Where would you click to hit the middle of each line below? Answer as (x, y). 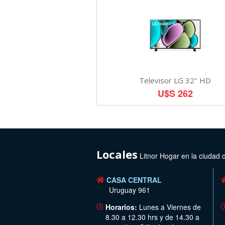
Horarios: (121, 207)
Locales (117, 154)
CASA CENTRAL (134, 180)
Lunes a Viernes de (169, 207)
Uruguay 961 (130, 190)
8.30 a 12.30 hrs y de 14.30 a (152, 217)
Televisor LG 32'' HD (175, 80)
